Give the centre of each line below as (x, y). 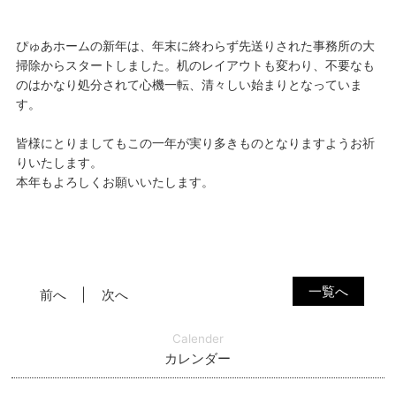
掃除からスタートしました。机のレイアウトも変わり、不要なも (195, 65)
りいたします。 (59, 163)
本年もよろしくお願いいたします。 (114, 182)
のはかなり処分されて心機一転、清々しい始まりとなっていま (189, 85)
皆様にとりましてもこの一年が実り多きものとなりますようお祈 (195, 143)
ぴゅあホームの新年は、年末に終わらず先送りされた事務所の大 (195, 46)
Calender (198, 338)
